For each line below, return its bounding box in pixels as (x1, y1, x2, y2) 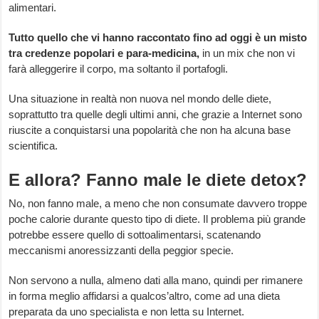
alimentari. (9, 1, 57, 14)
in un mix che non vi (202, 47, 296, 60)
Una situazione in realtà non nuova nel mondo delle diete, (9, 93, 272, 105)
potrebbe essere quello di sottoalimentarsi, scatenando (9, 229, 261, 241)
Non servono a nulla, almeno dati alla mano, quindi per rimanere (9, 274, 303, 287)
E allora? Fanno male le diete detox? (9, 170, 308, 190)
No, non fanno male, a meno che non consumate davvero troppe (9, 197, 308, 210)
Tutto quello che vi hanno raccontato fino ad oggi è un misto (9, 31, 308, 44)
